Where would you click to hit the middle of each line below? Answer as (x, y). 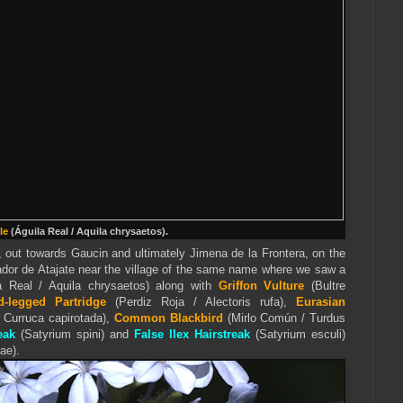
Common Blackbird (168, 318)
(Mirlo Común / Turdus (284, 318)
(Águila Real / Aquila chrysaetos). (88, 232)
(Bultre (325, 285)
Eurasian (321, 301)
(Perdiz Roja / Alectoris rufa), (197, 301)
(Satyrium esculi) (298, 334)
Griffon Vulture (261, 285)
